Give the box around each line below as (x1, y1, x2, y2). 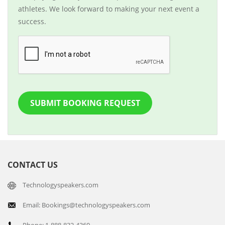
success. (18, 17, 46, 27)
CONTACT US (8, 159, 58, 171)
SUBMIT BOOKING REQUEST (30, 97, 140, 109)
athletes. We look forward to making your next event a (18, 4, 199, 14)
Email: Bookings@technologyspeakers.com (23, 200, 150, 210)
